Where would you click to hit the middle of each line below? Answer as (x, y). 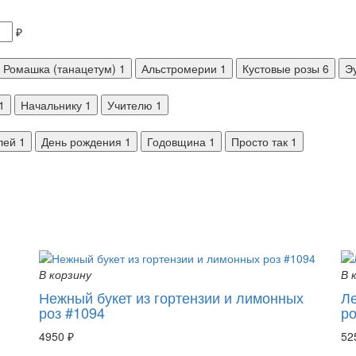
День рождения (81, 141)
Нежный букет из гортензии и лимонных (171, 297)
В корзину (65, 274)
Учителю (130, 104)
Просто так (259, 141)
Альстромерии (179, 68)
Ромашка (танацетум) (60, 68)
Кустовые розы (281, 68)
